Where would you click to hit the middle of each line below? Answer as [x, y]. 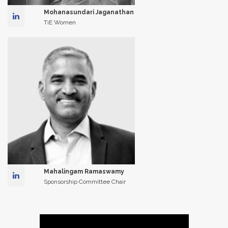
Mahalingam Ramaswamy [84, 172]
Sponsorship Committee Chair [84, 182]
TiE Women [60, 22]
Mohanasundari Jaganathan [89, 12]
